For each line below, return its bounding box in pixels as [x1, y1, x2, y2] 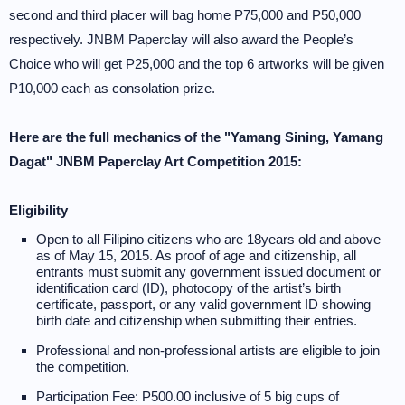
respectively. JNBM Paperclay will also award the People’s [9, 31, 353, 47]
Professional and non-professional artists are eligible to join [36, 342, 380, 358]
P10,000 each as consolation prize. [9, 80, 215, 96]
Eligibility [9, 202, 68, 218]
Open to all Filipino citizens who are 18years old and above [36, 231, 381, 247]
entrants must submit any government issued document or [36, 263, 381, 279]
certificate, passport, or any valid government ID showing [36, 296, 371, 312]
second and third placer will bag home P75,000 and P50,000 [9, 6, 361, 23]
